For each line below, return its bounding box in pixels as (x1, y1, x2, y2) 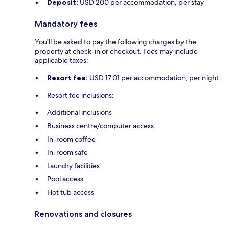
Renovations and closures (35, 209, 132, 219)
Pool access (47, 174, 83, 184)
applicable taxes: (35, 56, 88, 65)
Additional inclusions (47, 108, 112, 118)
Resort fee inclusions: (47, 90, 114, 100)
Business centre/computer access (47, 121, 154, 131)
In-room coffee (47, 134, 96, 144)
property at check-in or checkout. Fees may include (35, 47, 198, 56)
